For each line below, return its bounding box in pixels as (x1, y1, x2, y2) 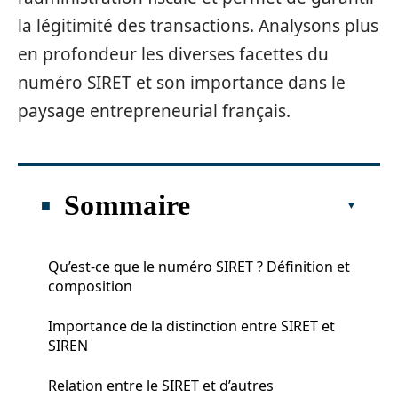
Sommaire (64, 188, 191, 221)
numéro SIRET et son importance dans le (18, 71, 346, 94)
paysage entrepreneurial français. (18, 99, 291, 123)
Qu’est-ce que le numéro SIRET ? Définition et (48, 256, 350, 276)
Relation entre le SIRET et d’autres (48, 375, 274, 395)
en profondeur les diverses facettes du (18, 43, 329, 66)
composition (48, 275, 132, 296)
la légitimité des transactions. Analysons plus (18, 14, 378, 37)
